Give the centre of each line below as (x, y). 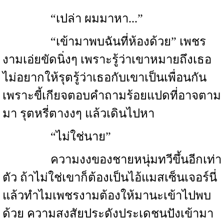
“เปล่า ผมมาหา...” (73, 18)
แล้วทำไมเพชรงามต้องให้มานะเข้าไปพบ (107, 195)
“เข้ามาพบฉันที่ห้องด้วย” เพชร (104, 41)
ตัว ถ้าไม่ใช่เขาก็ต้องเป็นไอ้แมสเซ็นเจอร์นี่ (110, 177)
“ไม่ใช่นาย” (57, 136)
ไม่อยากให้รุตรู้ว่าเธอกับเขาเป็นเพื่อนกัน (104, 77)
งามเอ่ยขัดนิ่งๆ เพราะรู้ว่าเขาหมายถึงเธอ (107, 59)
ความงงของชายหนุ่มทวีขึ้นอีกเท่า (112, 159)
